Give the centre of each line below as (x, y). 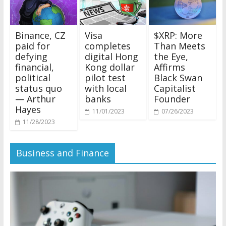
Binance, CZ (40, 35)
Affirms (170, 67)
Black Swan (178, 77)
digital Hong (111, 56)
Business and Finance (62, 153)
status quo (38, 88)
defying (31, 56)
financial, (34, 67)
